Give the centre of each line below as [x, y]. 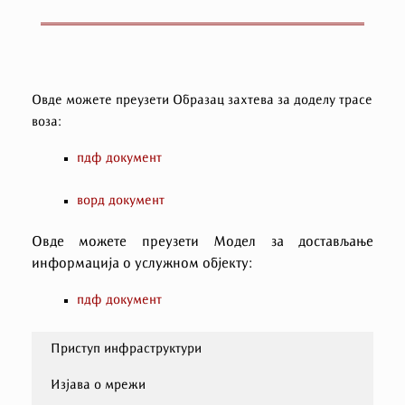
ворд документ [121, 201]
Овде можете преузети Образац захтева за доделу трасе [202, 101]
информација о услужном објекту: [142, 264]
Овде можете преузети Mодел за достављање [202, 243]
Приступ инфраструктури [126, 350]
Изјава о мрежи [98, 386]
